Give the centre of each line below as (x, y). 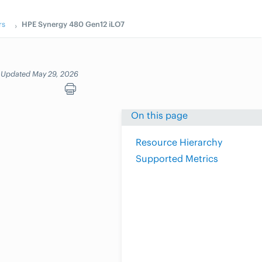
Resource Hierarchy (179, 142)
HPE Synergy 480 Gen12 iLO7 (73, 24)
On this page (159, 116)
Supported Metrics (177, 159)
